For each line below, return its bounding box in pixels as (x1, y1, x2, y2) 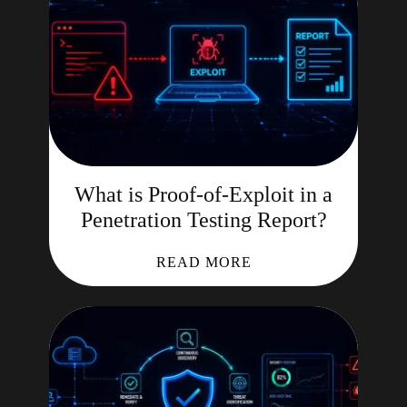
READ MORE (155, 254, 252, 270)
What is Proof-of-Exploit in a (74, 183, 333, 206)
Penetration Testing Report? (80, 208, 327, 232)
